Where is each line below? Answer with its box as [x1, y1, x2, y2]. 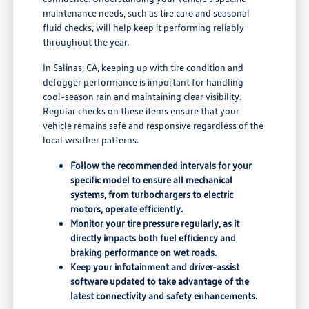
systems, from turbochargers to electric [70, 188, 234, 201]
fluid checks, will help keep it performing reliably [43, 21, 245, 34]
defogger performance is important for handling [43, 76, 244, 88]
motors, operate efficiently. [70, 203, 183, 215]
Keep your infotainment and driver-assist [70, 261, 240, 273]
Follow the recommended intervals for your [70, 159, 252, 172]
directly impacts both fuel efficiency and [70, 232, 237, 244]
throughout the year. [43, 36, 130, 48]
